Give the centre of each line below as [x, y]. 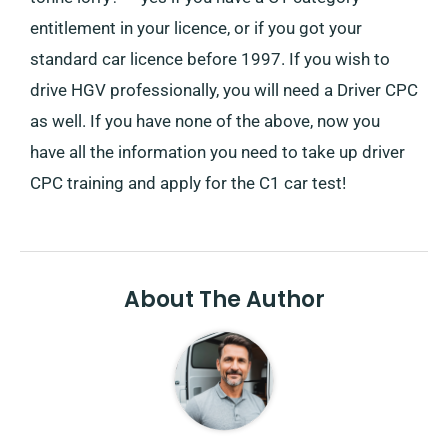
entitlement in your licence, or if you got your [196, 27]
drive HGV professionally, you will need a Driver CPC [224, 89]
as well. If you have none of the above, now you [205, 120]
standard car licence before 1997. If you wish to [210, 58]
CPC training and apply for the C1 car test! [188, 182]
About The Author [224, 300]
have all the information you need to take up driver [217, 151]
